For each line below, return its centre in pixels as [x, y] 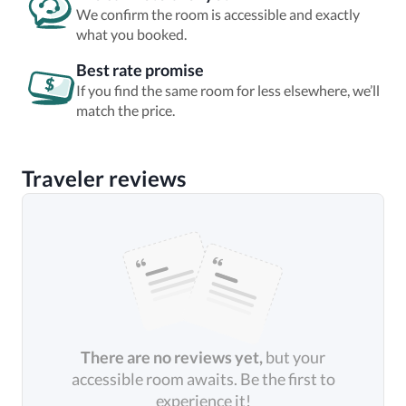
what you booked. [131, 34]
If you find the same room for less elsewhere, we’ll [228, 90]
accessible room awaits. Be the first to [203, 379]
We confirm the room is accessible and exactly [218, 14]
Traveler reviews [104, 178]
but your [295, 357]
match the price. [126, 110]
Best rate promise [140, 70]
